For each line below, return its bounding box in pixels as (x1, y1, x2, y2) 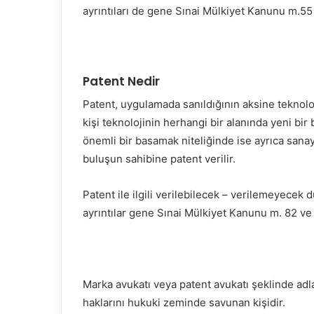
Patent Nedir (83, 72, 160, 90)
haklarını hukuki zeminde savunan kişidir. (83, 296, 285, 310)
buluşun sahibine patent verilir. (83, 152, 235, 166)
